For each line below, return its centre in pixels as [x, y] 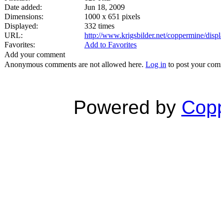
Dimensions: [24, 16]
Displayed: [21, 26]
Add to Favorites [110, 44]
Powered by [127, 107]
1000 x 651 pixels [112, 16]
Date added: [23, 7]
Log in [156, 64]
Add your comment [35, 54]
